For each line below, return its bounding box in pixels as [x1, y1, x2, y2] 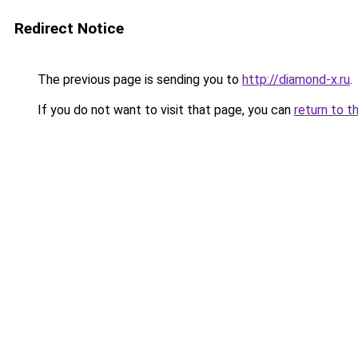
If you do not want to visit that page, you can [34, 102, 294, 117]
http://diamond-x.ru [242, 72, 350, 87]
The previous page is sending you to [34, 72, 242, 87]
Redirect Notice [14, 19, 124, 38]
